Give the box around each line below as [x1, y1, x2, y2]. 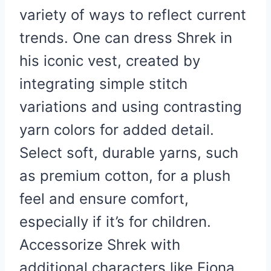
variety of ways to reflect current [19, 5, 246, 24]
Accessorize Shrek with [19, 235, 180, 253]
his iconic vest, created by [19, 51, 200, 70]
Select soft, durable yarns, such [19, 143, 238, 162]
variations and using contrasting [19, 97, 242, 116]
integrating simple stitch [19, 74, 188, 93]
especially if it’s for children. [19, 212, 211, 230]
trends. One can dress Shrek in [19, 28, 232, 47]
